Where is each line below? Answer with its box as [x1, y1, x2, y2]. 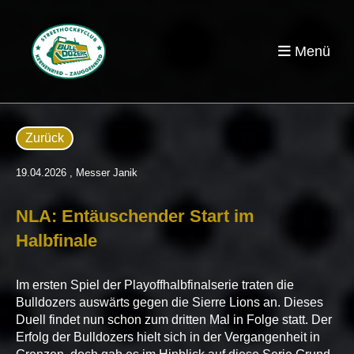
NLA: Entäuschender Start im [16, 206, 254, 226]
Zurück [25, 131, 64, 145]
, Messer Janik [66, 167, 137, 179]
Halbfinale [16, 231, 97, 250]
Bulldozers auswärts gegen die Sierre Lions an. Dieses [16, 296, 323, 309]
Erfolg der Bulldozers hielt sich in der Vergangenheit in [16, 330, 320, 344]
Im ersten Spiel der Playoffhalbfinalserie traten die [16, 278, 294, 292]
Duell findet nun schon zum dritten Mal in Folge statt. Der [16, 313, 332, 326]
